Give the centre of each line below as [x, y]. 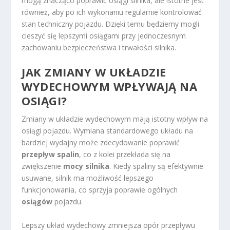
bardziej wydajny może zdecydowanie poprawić [101, 143]
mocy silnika [87, 166]
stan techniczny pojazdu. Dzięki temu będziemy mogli [111, 24]
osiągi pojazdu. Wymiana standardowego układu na [108, 131]
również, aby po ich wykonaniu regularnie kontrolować [112, 12]
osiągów [37, 202]
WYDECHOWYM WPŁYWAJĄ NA [110, 87]
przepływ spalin [51, 155]
